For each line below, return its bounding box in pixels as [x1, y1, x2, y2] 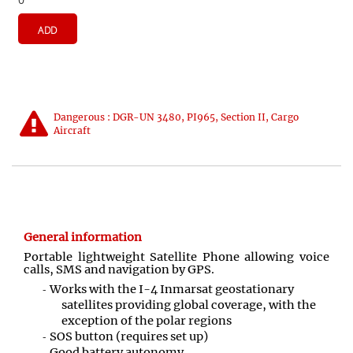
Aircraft [54, 124, 91, 137]
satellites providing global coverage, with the [61, 297, 316, 312]
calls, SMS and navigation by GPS [24, 262, 211, 277]
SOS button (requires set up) [50, 329, 208, 344]
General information [24, 230, 142, 245]
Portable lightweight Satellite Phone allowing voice [24, 250, 329, 265]
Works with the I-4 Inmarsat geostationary [50, 281, 294, 296]
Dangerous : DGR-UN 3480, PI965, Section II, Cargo [54, 111, 299, 124]
